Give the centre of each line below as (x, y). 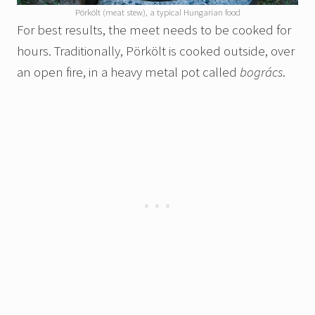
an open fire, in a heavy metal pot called (128, 72)
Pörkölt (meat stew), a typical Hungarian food (157, 12)
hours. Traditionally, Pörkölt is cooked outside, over (156, 51)
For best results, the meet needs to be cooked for (154, 30)
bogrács (261, 72)
